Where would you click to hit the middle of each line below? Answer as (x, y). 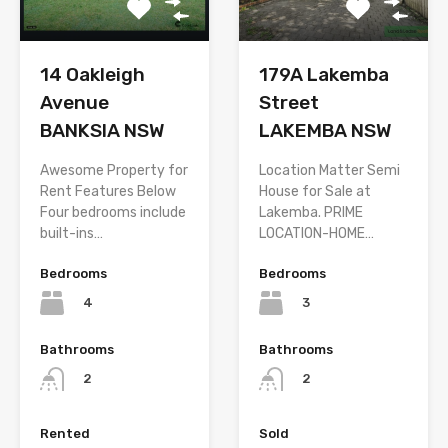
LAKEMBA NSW (325, 130)
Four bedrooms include (113, 212)
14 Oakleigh (92, 74)
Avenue (74, 102)
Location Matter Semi (329, 170)
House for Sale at (315, 191)
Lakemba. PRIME (311, 212)
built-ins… (71, 233)
